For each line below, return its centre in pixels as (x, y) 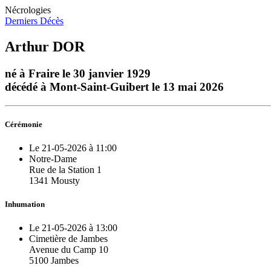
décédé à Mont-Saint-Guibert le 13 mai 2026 (114, 87)
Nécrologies (28, 10)
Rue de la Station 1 (65, 169)
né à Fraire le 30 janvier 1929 (78, 73)
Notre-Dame (53, 158)
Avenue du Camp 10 (69, 250)
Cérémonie (24, 124)
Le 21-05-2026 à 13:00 (73, 228)
